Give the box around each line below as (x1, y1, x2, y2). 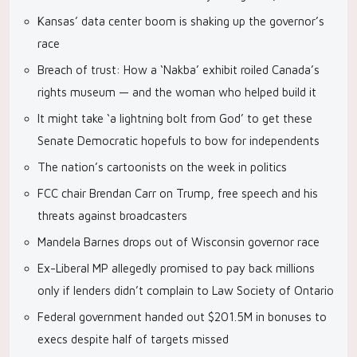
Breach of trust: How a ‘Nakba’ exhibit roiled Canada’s (37, 63, 320, 76)
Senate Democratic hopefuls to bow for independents (37, 134, 320, 147)
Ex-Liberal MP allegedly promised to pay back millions (37, 261, 315, 275)
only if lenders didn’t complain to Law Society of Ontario (37, 284, 334, 297)
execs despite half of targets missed (37, 332, 229, 346)
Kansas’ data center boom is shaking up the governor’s (37, 14, 324, 28)
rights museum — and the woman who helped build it (37, 85, 316, 99)
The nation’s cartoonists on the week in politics (37, 160, 287, 174)
